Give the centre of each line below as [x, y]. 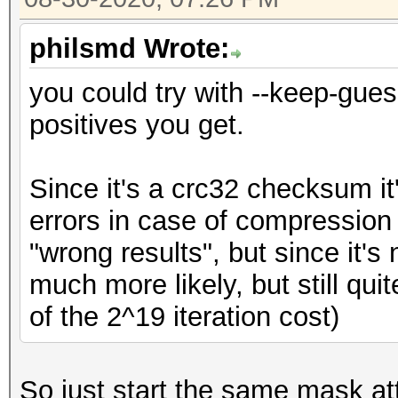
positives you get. [137, 125]
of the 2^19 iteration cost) [184, 317]
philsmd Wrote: [129, 48]
